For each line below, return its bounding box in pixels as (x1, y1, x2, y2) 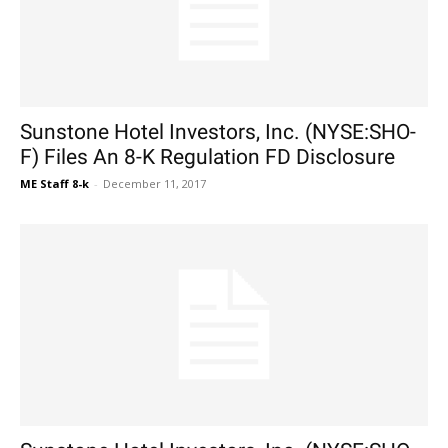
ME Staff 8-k (20, 176, 89, 192)
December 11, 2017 (103, 176, 206, 192)
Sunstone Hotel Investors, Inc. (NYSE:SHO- (20, 120, 416, 145)
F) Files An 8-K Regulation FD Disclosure (20, 145, 395, 170)
